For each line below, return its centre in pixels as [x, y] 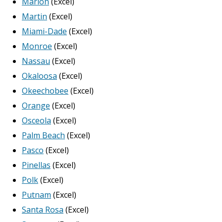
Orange [36, 106]
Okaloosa [39, 76]
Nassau [36, 61]
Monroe [37, 46]
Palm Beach [43, 135]
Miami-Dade [44, 31]
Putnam [36, 195]
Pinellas [36, 165]
